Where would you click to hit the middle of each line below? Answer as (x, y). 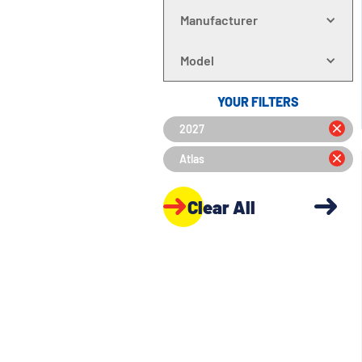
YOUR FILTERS (258, 101)
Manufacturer (219, 20)
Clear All (221, 206)
